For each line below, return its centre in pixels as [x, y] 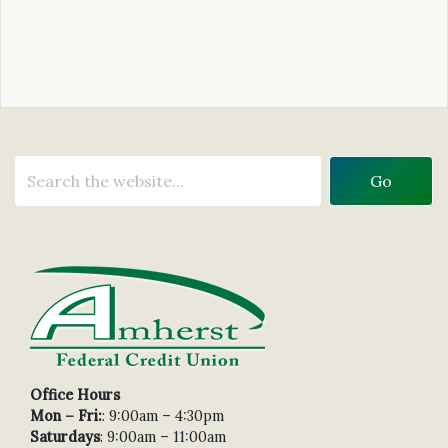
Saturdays [65, 437]
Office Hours [75, 395]
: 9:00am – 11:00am [163, 437]
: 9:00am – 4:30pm [163, 416]
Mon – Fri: [66, 416]
